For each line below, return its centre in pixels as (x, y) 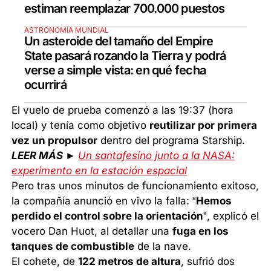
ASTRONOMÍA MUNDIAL (67, 30)
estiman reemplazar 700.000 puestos (125, 9)
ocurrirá (45, 85)
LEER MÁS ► (45, 156)
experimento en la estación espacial (100, 171)
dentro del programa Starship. (171, 141)
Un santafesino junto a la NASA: (157, 156)
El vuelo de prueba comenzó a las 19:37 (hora (123, 110)
